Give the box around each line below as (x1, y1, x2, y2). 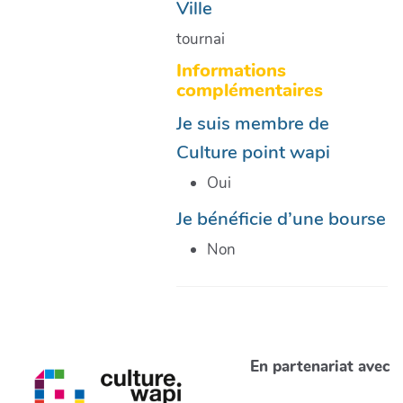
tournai (175, 29, 225, 50)
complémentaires (175, 77, 323, 103)
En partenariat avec (249, 356, 390, 378)
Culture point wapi (175, 139, 330, 166)
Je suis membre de (175, 111, 329, 137)
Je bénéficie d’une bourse (175, 206, 386, 232)
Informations (175, 58, 286, 84)
